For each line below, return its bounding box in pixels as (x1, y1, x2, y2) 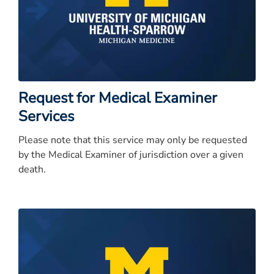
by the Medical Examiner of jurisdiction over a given (18, 147, 243, 161)
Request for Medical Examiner (18, 87, 217, 108)
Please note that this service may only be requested (18, 133, 247, 147)
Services (18, 106, 75, 126)
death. (18, 162, 46, 176)
